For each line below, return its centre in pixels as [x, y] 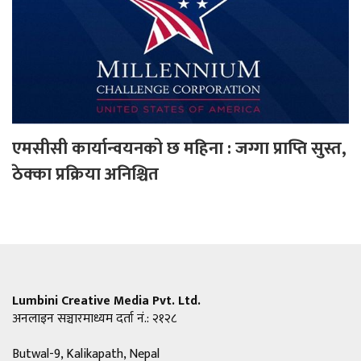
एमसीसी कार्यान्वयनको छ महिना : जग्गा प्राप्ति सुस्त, [179, 149]
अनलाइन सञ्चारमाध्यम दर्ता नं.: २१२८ [94, 319]
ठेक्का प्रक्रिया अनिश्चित [85, 175]
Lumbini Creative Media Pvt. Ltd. [106, 301]
